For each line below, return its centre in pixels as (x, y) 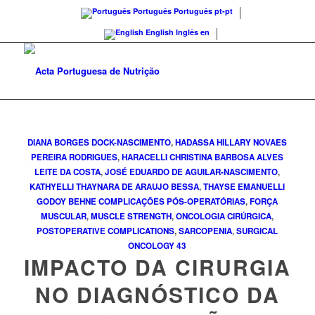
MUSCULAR (64, 216)
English (160, 32)
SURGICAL (257, 231)
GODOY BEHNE (67, 201)
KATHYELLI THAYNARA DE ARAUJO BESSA (115, 187)
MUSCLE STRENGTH (131, 216)
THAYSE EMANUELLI (244, 187)
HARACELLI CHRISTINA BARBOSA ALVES (203, 157)
